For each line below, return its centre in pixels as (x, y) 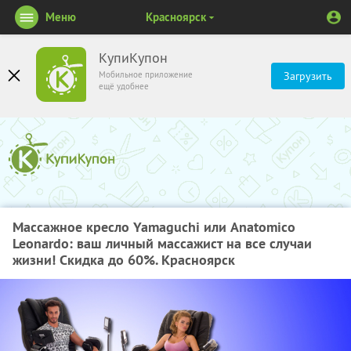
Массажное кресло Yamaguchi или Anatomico (154, 227)
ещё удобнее (124, 86)
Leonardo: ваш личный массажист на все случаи (162, 243)
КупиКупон (133, 58)
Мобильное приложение (146, 74)
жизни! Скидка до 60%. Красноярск (124, 260)
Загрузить (308, 76)
